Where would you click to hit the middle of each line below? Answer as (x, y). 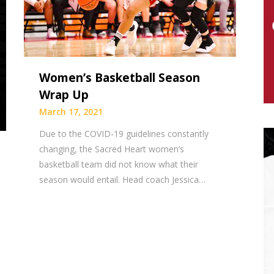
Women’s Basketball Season (120, 78)
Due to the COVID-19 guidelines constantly (124, 134)
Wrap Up (64, 95)
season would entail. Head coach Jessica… (123, 180)
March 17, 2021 (71, 112)
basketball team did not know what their (119, 165)
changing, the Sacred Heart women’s (112, 149)
